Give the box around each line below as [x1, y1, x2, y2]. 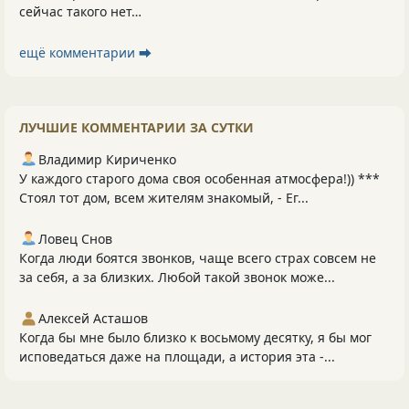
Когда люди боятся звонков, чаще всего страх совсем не [19, 248, 376, 267]
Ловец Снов [38, 229, 112, 247]
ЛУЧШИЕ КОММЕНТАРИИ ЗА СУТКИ [19, 118, 254, 136]
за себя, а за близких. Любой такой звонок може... [19, 267, 335, 286]
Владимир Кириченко [38, 150, 176, 168]
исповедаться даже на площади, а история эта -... [19, 347, 335, 365]
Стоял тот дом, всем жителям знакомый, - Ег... [19, 188, 309, 206]
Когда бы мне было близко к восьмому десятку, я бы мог [19, 328, 372, 346]
